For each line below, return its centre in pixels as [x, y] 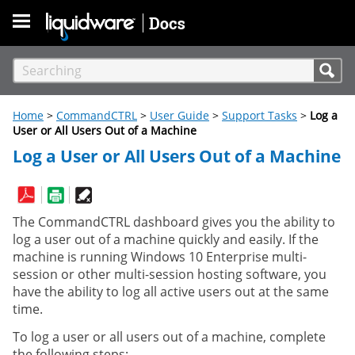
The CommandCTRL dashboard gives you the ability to [174, 221]
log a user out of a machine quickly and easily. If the [166, 239]
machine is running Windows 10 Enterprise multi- [160, 256]
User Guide [179, 115]
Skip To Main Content [177, 55]
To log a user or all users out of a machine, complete [169, 337]
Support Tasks [260, 115]
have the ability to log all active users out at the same [171, 291]
